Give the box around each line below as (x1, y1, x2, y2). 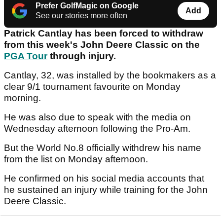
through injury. (47, 51, 116, 62)
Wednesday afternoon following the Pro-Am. (4, 123, 193, 134)
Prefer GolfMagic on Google (36, 1, 139, 10)
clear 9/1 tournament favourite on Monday (4, 81, 181, 92)
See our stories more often (36, 11, 127, 20)
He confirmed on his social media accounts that (4, 173, 204, 184)
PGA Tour (4, 51, 47, 62)
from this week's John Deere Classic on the (4, 39, 200, 50)
